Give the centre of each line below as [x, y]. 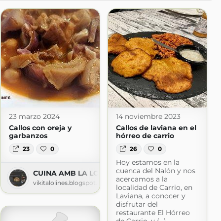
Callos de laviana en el [156, 128]
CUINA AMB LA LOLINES [76, 173]
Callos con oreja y [40, 128]
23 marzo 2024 [34, 116]
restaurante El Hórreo [153, 213]
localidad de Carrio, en [154, 188]
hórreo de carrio [145, 136]
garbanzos [28, 136]
